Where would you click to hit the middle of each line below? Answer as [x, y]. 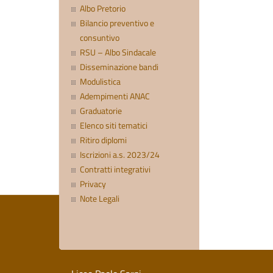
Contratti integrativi [115, 170]
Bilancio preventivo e [117, 23]
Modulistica [101, 82]
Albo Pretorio [103, 9]
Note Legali [100, 199]
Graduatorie [101, 111]
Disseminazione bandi [119, 67]
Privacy [93, 184]
